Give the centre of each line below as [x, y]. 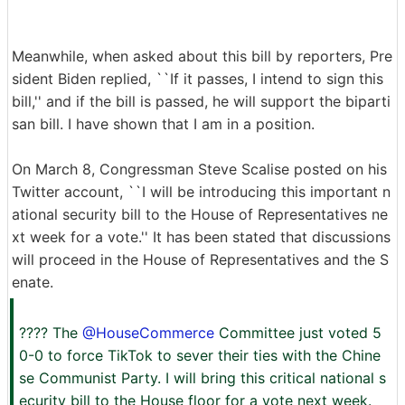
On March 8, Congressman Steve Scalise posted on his [199, 170]
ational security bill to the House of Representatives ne [200, 215]
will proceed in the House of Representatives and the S [200, 260]
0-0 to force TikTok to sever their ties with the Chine [200, 356]
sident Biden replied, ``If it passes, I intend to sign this [198, 79]
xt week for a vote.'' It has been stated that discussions [201, 237]
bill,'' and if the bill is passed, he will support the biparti [201, 102]
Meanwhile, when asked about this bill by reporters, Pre [202, 57]
